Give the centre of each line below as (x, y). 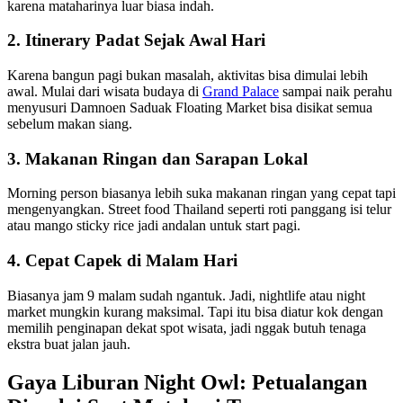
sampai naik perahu (336, 91)
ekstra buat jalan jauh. (69, 344)
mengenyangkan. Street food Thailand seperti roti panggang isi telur (199, 210)
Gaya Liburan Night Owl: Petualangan (187, 382)
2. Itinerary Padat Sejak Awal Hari (136, 40)
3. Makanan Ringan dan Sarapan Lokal (157, 158)
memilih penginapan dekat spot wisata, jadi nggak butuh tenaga (187, 327)
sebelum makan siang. (70, 123)
